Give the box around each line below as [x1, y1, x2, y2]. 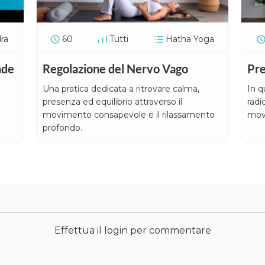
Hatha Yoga [165, 33, 214, 44]
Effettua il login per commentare [54, 224, 211, 236]
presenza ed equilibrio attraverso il [42, 96, 182, 107]
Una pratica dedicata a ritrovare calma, [42, 83, 199, 94]
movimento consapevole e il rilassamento [42, 109, 215, 120]
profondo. [42, 122, 82, 133]
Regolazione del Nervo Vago [42, 61, 188, 76]
